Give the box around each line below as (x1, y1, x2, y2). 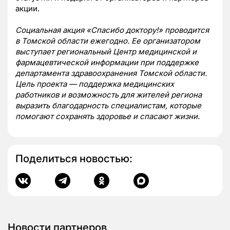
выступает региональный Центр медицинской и (15, 46, 197, 56)
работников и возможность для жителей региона (15, 89, 202, 100)
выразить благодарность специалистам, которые (15, 100, 201, 110)
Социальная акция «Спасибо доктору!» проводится (15, 25, 209, 35)
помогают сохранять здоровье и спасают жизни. (15, 111, 200, 121)
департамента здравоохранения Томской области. (15, 68, 207, 78)
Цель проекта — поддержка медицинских (15, 79, 174, 89)
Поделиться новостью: (15, 152, 132, 165)
